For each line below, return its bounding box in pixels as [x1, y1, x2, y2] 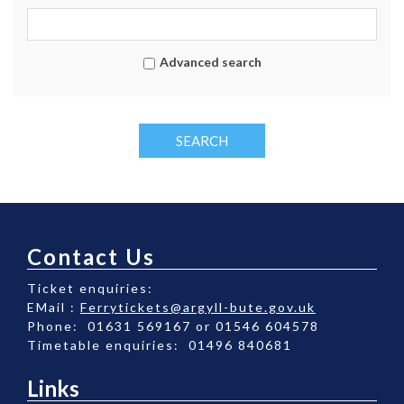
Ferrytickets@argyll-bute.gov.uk [80, 298, 316, 315]
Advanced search [159, 53, 262, 69]
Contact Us [27, 243, 155, 270]
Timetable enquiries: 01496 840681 [27, 336, 292, 353]
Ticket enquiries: [27, 280, 162, 296]
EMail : [27, 298, 80, 315]
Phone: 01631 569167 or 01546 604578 [27, 317, 319, 334]
